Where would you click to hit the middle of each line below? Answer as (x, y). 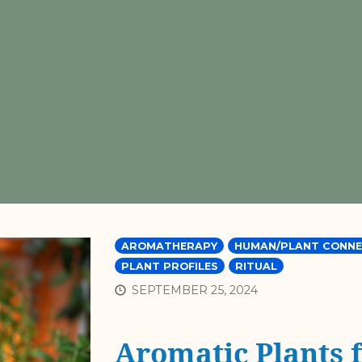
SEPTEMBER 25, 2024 (194, 290)
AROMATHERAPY (169, 246)
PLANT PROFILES (169, 266)
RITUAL (256, 266)
